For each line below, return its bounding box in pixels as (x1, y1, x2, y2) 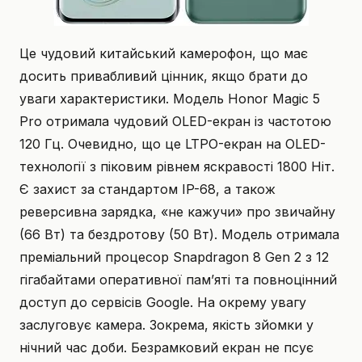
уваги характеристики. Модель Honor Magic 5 (19, 90, 320, 107)
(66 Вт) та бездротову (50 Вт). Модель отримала (19, 226, 339, 243)
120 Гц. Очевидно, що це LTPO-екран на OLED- (19, 136, 326, 153)
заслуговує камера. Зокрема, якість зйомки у (19, 317, 314, 334)
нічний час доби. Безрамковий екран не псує (19, 339, 314, 356)
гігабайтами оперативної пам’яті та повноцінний (19, 271, 337, 288)
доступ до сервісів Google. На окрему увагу (19, 294, 306, 311)
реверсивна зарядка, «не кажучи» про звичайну (19, 204, 335, 221)
